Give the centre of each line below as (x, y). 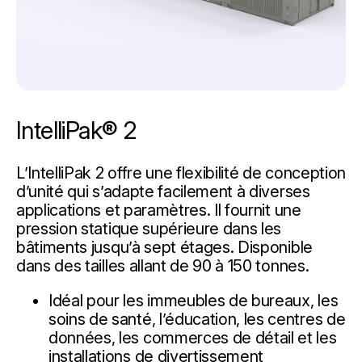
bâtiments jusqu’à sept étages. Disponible (164, 247)
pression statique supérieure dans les (149, 228)
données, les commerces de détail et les (193, 337)
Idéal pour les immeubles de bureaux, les (194, 300)
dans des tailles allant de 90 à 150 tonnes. (163, 265)
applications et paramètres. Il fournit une (159, 210)
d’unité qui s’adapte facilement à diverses (163, 191)
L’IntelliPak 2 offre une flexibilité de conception (181, 173)
